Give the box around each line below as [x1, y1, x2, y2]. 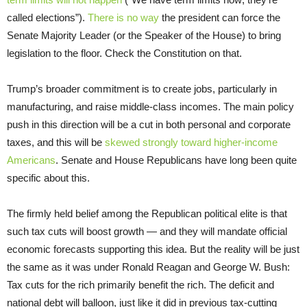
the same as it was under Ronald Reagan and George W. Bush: [7, 261, 290, 273]
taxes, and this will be [7, 136, 105, 149]
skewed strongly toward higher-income [105, 136, 278, 149]
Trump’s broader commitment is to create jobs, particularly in [7, 83, 277, 95]
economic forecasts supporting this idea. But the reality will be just [7, 243, 299, 256]
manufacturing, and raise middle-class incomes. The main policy [7, 101, 294, 113]
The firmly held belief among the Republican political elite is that [7, 208, 287, 220]
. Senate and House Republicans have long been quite [56, 154, 297, 167]
